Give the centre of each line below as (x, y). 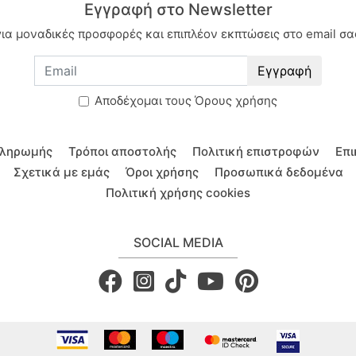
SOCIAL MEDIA (178, 243)
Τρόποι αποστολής (122, 152)
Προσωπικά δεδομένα (279, 172)
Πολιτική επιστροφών (256, 152)
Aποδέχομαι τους (145, 101)
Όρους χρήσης (236, 101)
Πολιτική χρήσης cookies (178, 193)
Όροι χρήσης (162, 172)
